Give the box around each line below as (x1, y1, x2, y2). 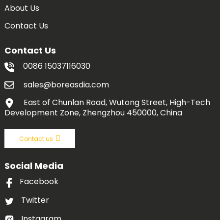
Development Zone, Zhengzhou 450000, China (4, 107, 182, 119)
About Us (4, 2, 39, 14)
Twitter (21, 194, 50, 206)
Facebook (20, 176, 59, 188)
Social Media (4, 160, 63, 172)
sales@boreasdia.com (23, 79, 109, 90)
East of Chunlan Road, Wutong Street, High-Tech (21, 97, 210, 109)
